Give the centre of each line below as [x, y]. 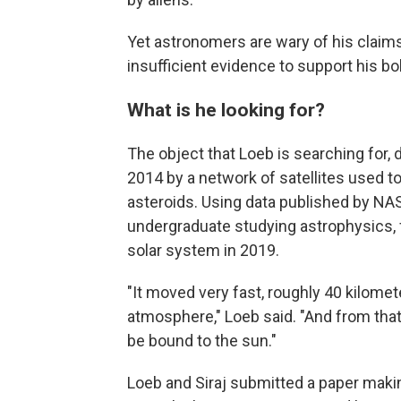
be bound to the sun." [202, 341]
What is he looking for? [226, 110]
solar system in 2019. [203, 250]
